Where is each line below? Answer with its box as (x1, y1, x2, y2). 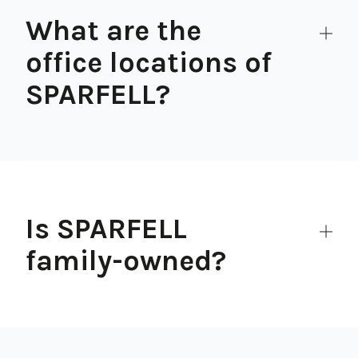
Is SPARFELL (26, 212, 187, 245)
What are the (26, 14, 201, 47)
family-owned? (26, 244, 226, 277)
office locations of (26, 46, 272, 79)
